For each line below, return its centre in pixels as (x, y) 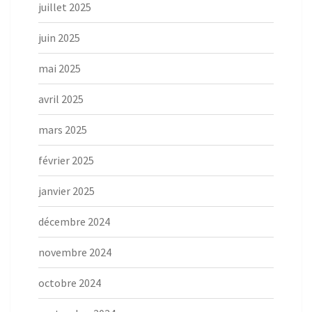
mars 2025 (63, 130)
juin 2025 (59, 38)
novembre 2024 (75, 252)
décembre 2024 (74, 222)
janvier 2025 (67, 191)
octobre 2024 (70, 283)
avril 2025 (61, 99)
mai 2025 (60, 69)
